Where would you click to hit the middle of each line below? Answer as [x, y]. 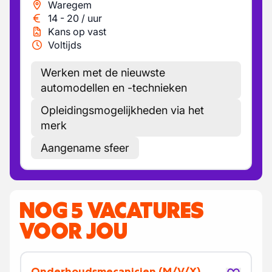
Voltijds [65, 45]
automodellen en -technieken [114, 88]
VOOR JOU [73, 231]
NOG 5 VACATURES [112, 210]
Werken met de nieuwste [103, 73]
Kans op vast [77, 32]
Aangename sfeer [85, 148]
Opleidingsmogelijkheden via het [122, 110]
